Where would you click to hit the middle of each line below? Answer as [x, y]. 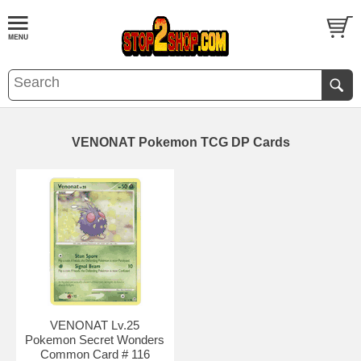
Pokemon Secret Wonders [95, 340]
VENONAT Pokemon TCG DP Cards [180, 142]
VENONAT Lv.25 [95, 325]
